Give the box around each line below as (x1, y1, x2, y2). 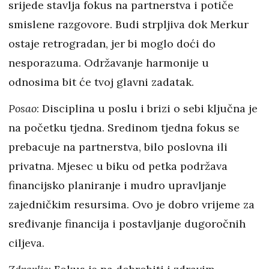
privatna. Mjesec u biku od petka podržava (8, 159, 228, 173)
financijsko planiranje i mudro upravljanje (8, 178, 226, 192)
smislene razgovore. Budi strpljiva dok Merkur (8, 17, 249, 31)
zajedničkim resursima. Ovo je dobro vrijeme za (8, 198, 255, 211)
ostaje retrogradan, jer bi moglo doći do (8, 37, 216, 50)
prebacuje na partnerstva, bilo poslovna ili (8, 140, 228, 154)
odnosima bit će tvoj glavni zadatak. (8, 75, 194, 89)
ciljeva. (8, 236, 44, 250)
